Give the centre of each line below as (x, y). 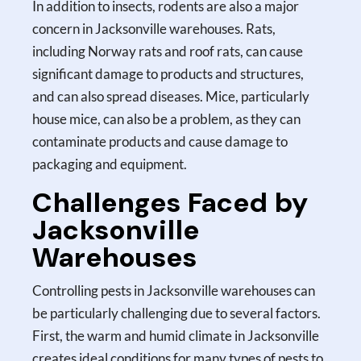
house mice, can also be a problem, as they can (167, 118)
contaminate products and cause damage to (160, 141)
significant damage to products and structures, (168, 73)
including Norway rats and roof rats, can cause (168, 51)
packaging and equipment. (110, 164)
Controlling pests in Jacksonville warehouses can (174, 290)
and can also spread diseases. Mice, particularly (171, 96)
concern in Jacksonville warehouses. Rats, (154, 28)
